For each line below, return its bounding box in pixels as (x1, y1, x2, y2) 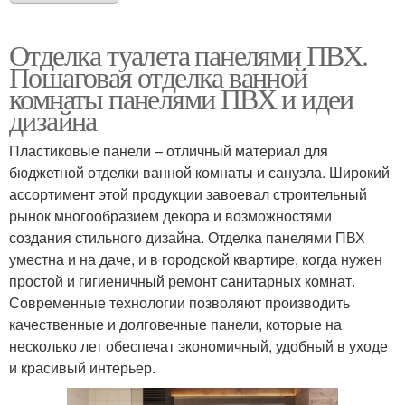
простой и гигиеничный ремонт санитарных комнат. (9, 269, 355, 291)
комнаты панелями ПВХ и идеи (9, 78, 353, 118)
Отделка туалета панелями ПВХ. (9, 34, 368, 74)
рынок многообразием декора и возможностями (9, 204, 332, 226)
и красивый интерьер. (9, 356, 155, 378)
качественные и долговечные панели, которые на (9, 313, 342, 334)
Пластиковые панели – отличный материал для (9, 139, 328, 161)
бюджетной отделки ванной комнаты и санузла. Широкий (9, 161, 390, 183)
